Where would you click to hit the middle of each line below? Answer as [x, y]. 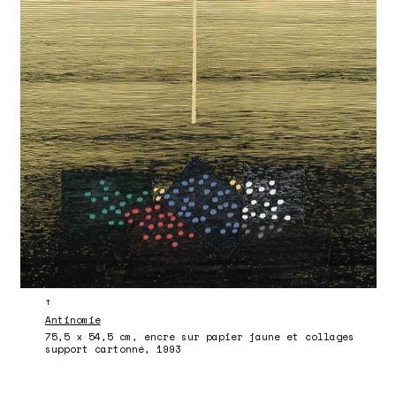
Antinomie [72, 320]
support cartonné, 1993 [113, 350]
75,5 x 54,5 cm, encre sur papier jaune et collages [199, 337]
